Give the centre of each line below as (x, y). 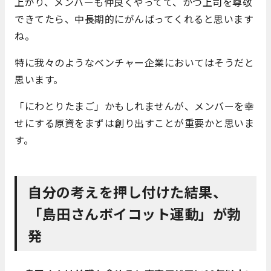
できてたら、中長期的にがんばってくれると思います (134, 18)
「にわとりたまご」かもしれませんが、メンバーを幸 (134, 106)
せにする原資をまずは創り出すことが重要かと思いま (134, 122)
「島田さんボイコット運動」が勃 (135, 213)
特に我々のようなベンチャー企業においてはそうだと (134, 62)
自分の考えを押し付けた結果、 (127, 191)
